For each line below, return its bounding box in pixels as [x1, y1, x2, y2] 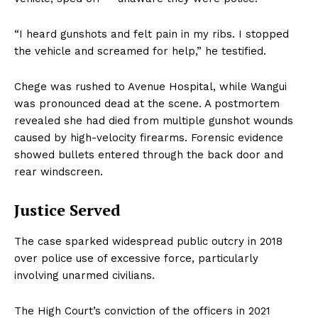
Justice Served [14, 199, 121, 221]
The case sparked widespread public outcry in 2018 [14, 235, 283, 248]
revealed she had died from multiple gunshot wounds [14, 114, 293, 128]
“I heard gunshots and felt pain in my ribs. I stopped [14, 28, 289, 41]
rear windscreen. [14, 165, 103, 179]
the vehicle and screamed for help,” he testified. [14, 45, 266, 58]
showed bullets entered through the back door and [14, 148, 283, 162]
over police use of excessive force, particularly [14, 252, 258, 265]
